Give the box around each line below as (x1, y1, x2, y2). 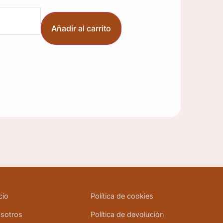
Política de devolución (90, 210, 164, 219)
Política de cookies (90, 191, 153, 200)
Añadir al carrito (51, 23, 111, 33)
